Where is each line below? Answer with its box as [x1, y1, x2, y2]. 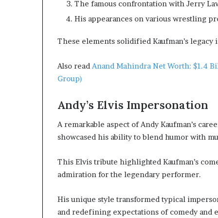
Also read [57, 61, 92, 71]
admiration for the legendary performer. [57, 170, 201, 180]
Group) [57, 73, 82, 83]
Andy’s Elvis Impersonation [57, 97, 208, 112]
